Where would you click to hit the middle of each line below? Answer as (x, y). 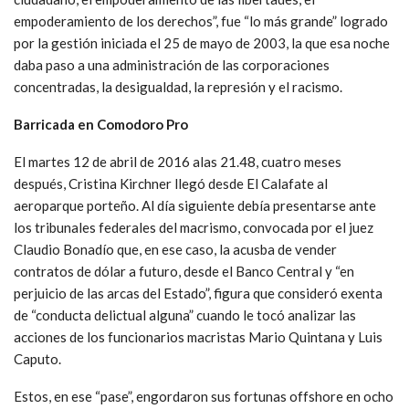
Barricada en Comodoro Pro (101, 124)
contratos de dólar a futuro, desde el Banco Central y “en (184, 271)
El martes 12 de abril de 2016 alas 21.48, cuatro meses (178, 161)
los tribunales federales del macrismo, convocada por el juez (194, 227)
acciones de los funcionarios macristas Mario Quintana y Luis (198, 336)
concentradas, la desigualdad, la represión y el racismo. (178, 86)
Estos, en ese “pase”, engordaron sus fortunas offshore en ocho (204, 396)
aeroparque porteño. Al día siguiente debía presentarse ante (195, 205)
